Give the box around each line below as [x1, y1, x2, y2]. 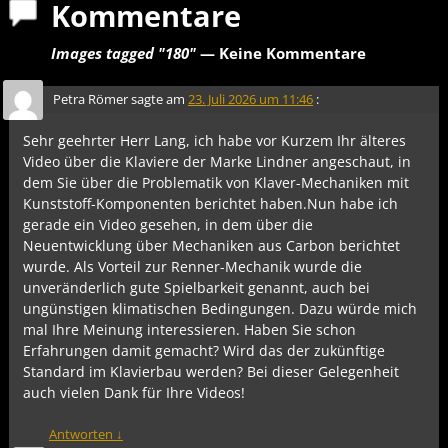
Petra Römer [52, 90, 128, 108]
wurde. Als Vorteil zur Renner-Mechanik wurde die [23, 257, 363, 276]
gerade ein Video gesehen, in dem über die [23, 215, 314, 234]
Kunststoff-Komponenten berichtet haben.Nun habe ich [23, 194, 399, 213]
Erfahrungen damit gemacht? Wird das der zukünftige [23, 341, 386, 360]
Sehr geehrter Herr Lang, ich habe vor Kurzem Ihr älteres [23, 131, 407, 150]
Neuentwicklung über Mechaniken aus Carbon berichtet [23, 236, 401, 255]
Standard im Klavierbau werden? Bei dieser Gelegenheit [23, 362, 400, 381]
